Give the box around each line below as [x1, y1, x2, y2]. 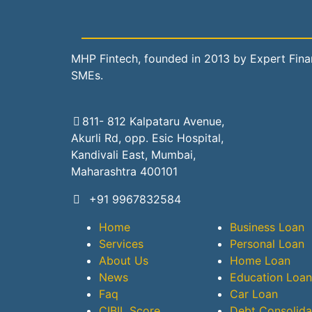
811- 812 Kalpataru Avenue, [82, 114, 224, 128]
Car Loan [230, 287, 278, 301]
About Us [99, 253, 148, 267]
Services [99, 237, 143, 251]
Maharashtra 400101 [71, 164, 178, 178]
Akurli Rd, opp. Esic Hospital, [71, 131, 224, 145]
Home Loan [230, 253, 290, 267]
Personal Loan [230, 237, 304, 251]
